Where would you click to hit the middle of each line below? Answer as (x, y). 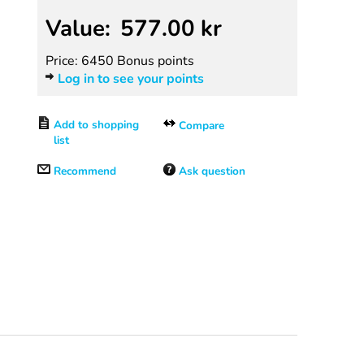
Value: (78, 29)
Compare (201, 126)
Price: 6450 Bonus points (120, 61)
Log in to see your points (131, 79)
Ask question (212, 171)
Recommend (85, 171)
